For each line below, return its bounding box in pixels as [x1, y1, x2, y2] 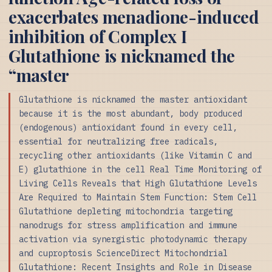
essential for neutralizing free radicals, [19, 135, 218, 147]
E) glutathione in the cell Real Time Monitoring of [19, 163, 262, 175]
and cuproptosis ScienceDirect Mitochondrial [19, 247, 228, 259]
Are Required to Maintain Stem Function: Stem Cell [19, 191, 257, 203]
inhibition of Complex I [8, 25, 187, 47]
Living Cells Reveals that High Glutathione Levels [19, 177, 257, 189]
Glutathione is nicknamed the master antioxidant [19, 93, 247, 105]
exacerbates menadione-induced [8, 5, 259, 28]
